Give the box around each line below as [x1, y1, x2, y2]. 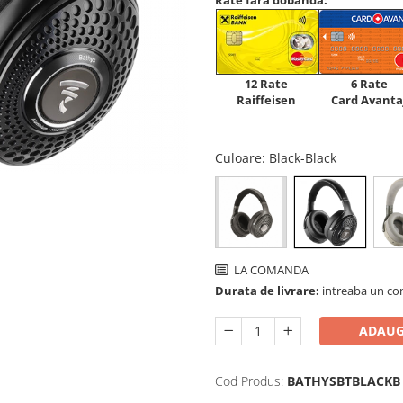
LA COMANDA [231, 262, 309, 278]
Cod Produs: [215, 372, 283, 390]
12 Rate [245, 75, 288, 92]
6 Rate [350, 75, 388, 92]
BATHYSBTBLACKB [287, 372, 400, 390]
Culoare [215, 149, 262, 166]
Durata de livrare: [215, 282, 319, 299]
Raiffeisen [237, 91, 296, 108]
